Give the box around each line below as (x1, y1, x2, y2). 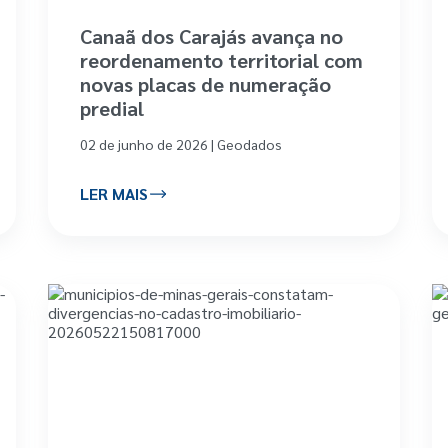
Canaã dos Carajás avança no (80, 22, 344, 49)
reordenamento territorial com (80, 46, 364, 73)
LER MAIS (80, 183, 149, 205)
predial (80, 94, 145, 121)
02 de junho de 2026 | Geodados (80, 134, 283, 153)
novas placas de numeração (80, 70, 332, 97)
